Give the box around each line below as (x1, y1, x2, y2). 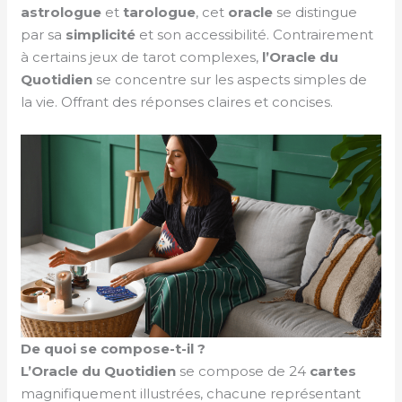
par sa (21, 26, 66, 44)
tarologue (123, 4, 197, 22)
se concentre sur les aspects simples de (92, 71, 368, 89)
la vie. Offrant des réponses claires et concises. (21, 93, 334, 111)
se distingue (273, 4, 358, 22)
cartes (310, 363, 357, 380)
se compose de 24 (176, 363, 310, 380)
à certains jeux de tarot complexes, (21, 48, 263, 66)
